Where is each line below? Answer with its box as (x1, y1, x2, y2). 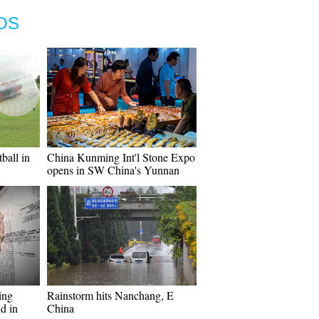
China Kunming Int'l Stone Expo (47, 150, 195, 164)
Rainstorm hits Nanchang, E (47, 288, 174, 303)
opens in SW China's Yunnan (47, 162, 179, 177)
